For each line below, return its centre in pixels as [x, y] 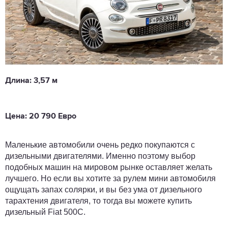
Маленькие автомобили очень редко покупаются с [100, 145]
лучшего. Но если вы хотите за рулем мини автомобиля [110, 179]
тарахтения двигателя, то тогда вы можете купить [98, 201]
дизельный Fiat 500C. [45, 212]
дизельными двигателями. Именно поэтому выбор [100, 156]
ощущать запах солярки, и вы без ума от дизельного [104, 190]
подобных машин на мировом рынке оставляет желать [109, 167]
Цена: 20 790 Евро [41, 117]
